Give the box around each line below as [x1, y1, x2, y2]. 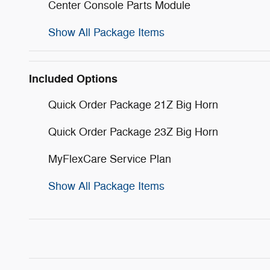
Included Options [29, 72, 118, 87]
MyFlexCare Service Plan [48, 152, 171, 166]
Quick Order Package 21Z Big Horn [48, 98, 218, 112]
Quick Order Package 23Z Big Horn [48, 125, 218, 139]
